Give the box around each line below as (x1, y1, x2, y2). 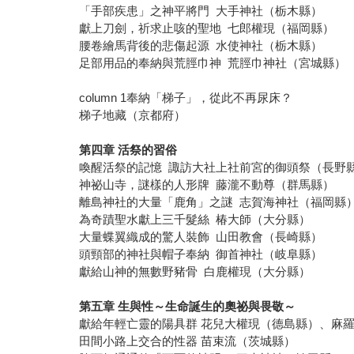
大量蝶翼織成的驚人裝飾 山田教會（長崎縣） (79, 230, 323, 244)
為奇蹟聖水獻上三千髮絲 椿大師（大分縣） (79, 213, 311, 227)
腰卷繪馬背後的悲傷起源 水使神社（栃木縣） (79, 39, 323, 53)
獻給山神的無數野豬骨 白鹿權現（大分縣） (79, 265, 311, 279)
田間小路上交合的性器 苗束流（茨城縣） (79, 334, 296, 348)
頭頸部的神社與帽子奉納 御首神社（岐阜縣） (79, 247, 323, 262)
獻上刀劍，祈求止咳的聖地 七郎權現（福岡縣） (79, 21, 335, 36)
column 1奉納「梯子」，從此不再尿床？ (79, 91, 293, 105)
